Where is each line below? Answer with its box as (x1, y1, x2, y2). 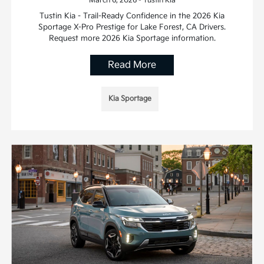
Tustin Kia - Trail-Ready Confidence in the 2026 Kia (39, 11, 225, 21)
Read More (108, 59, 156, 71)
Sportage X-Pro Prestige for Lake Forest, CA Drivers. (38, 22, 226, 32)
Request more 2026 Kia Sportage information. (48, 33, 216, 43)
